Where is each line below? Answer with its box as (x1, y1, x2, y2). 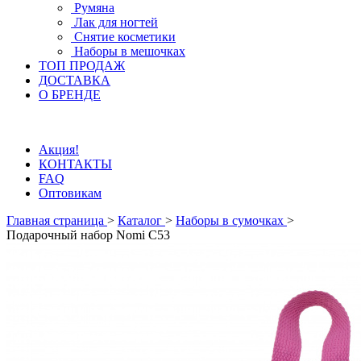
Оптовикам (39, 186, 102, 200)
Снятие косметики (74, 30, 176, 44)
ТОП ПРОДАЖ (39, 59, 125, 73)
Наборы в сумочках (176, 214, 287, 227)
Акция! (39, 143, 79, 156)
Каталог (118, 214, 165, 227)
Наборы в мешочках (74, 44, 185, 58)
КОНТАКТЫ (39, 157, 112, 171)
